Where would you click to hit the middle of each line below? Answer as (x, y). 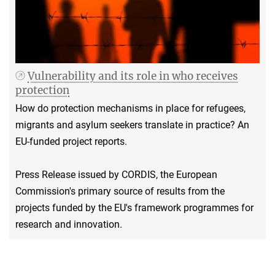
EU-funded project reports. (71, 141)
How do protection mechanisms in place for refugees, (130, 108)
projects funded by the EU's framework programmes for (134, 207)
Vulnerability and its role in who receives (133, 76)
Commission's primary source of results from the (120, 191)
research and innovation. (69, 224)
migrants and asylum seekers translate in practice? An (132, 125)
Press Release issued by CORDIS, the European (116, 174)
